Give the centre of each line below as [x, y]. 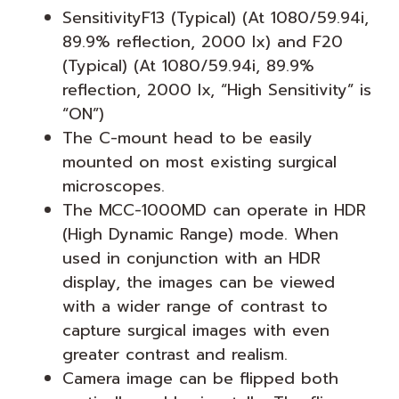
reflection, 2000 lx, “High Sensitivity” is [217, 90]
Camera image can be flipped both [200, 379]
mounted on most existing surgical [199, 162]
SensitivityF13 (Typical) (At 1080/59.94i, [216, 18]
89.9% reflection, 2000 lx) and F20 [203, 42]
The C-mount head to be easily [187, 138]
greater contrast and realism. [175, 354]
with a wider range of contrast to [195, 306]
